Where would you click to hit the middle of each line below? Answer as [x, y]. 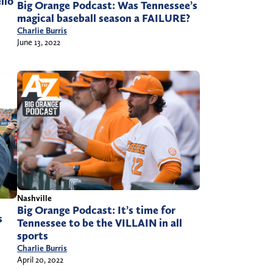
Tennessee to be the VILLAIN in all [100, 223]
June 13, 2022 [39, 42]
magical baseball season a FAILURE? [104, 19]
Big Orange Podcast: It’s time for [96, 211]
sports [33, 236]
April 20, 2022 [40, 260]
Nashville [34, 198]
